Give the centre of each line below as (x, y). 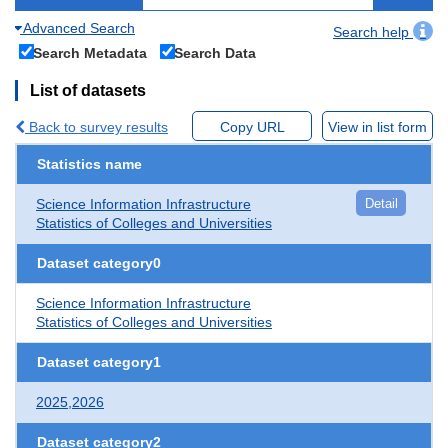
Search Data (215, 52)
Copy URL (252, 126)
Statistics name (89, 163)
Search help (373, 31)
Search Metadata (90, 52)
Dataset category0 (99, 262)
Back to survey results (96, 126)
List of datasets (88, 90)
